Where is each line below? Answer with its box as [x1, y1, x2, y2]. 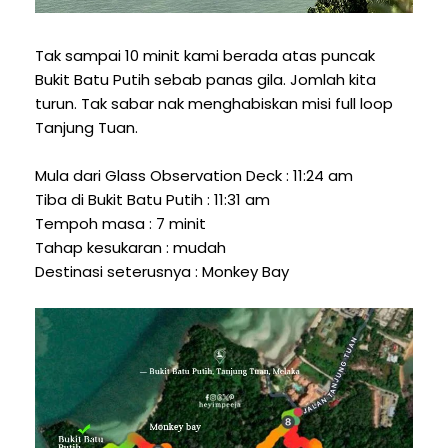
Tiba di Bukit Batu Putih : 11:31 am [35, 188, 270, 210]
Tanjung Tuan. [35, 116, 138, 138]
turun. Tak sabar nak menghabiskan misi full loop [35, 92, 393, 114]
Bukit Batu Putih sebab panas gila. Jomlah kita [35, 68, 376, 90]
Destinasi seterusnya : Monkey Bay [35, 260, 289, 282]
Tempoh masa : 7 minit [35, 212, 210, 234]
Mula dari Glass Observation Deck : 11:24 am [35, 164, 353, 186]
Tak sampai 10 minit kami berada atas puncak [35, 44, 375, 66]
